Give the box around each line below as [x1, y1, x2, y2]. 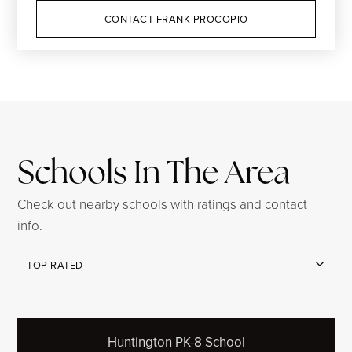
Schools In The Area [17, 152, 291, 192]
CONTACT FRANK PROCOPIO [104, 12, 248, 26]
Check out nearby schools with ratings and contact [17, 195, 308, 213]
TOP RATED [27, 257, 83, 272]
